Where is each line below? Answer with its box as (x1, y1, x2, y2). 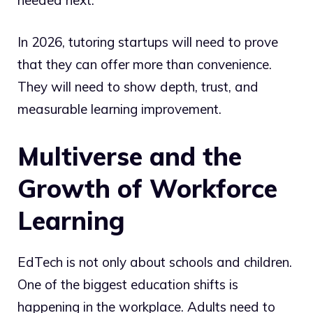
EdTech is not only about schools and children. (17, 253, 292, 270)
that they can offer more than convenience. (17, 56, 272, 73)
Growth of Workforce (17, 172, 277, 204)
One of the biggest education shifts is (17, 275, 238, 293)
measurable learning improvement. (17, 101, 221, 118)
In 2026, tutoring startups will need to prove (17, 34, 278, 51)
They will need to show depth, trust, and (17, 78, 259, 96)
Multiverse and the (17, 140, 242, 172)
